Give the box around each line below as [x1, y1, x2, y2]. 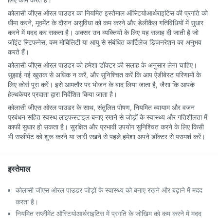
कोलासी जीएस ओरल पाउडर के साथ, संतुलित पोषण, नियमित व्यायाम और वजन [8, 103, 195, 111]
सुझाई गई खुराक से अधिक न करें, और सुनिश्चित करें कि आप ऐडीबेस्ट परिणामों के [8, 71, 201, 79]
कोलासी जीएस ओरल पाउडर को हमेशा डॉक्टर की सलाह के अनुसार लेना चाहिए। [8, 61, 197, 69]
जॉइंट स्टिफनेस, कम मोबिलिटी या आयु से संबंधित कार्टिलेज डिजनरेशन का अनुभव [8, 38, 201, 46]
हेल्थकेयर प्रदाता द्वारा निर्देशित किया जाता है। [8, 90, 117, 98]
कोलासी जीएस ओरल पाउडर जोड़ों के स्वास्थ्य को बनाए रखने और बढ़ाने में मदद [16, 186, 202, 194]
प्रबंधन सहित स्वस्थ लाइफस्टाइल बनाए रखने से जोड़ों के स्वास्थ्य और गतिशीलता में [8, 113, 207, 121]
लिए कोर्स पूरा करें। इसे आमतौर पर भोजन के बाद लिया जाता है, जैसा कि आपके [8, 80, 195, 89]
